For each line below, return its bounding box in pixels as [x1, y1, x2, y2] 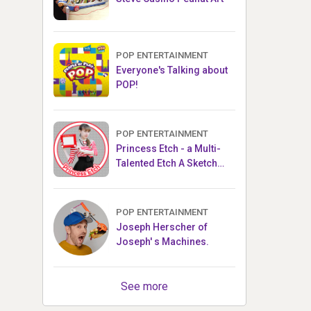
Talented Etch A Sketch [116, 157, 217, 169]
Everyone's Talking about [116, 64, 228, 76]
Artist [116, 171, 140, 183]
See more [121, 280, 168, 294]
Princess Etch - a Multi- [116, 142, 221, 154]
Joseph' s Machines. [116, 235, 209, 247]
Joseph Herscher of [116, 221, 208, 233]
